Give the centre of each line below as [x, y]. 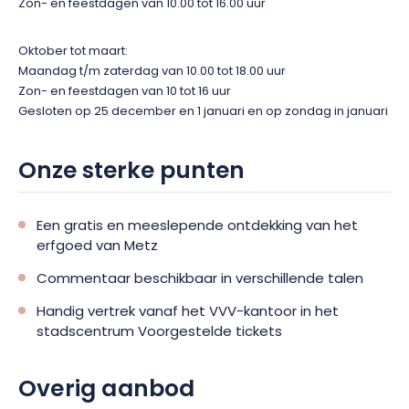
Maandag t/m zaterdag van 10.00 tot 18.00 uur [152, 72]
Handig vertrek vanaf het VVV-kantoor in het [188, 313]
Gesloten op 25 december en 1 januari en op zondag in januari [203, 112]
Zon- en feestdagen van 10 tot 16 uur [125, 92]
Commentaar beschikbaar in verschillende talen [200, 280]
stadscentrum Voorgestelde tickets [159, 333]
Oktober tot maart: [73, 52]
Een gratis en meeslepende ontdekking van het [197, 227]
